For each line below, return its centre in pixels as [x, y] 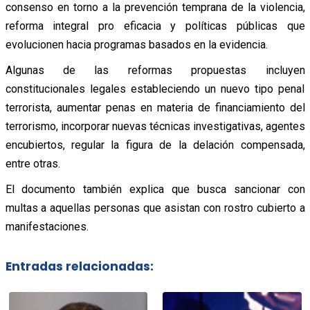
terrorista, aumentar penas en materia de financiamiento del [155, 107]
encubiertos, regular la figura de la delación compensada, [155, 145]
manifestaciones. [47, 226]
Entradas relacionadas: [79, 267]
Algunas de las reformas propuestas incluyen [155, 70]
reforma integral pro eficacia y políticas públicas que [155, 26]
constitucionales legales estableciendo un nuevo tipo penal [155, 89]
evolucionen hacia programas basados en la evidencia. [136, 44]
